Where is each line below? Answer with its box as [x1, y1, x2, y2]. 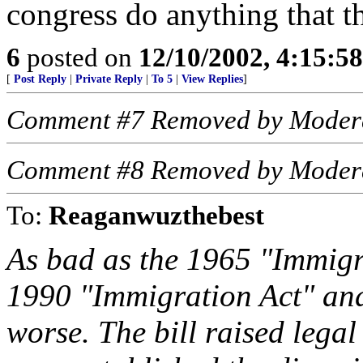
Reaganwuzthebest [49, 200, 264, 230]
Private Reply [75, 73, 143, 85]
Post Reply [14, 73, 66, 85]
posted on [20, 42, 139, 72]
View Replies [181, 73, 243, 85]
